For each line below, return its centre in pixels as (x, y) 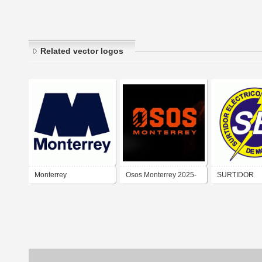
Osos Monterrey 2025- (161, 175)
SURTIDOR (235, 175)
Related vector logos (82, 51)
